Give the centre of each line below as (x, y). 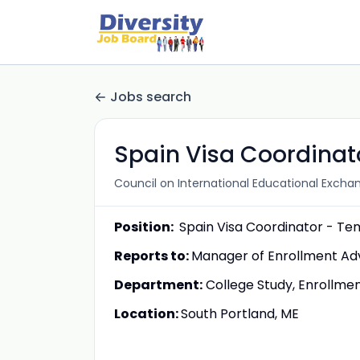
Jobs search (151, 97)
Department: (158, 285)
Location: (147, 314)
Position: (145, 227)
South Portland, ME (241, 314)
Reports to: (153, 256)
